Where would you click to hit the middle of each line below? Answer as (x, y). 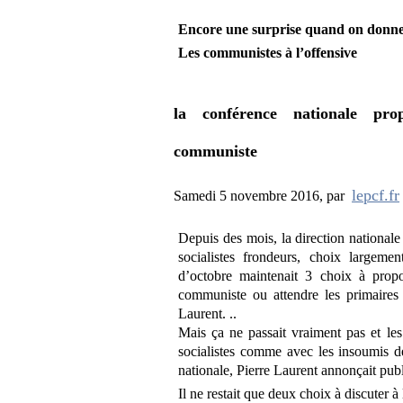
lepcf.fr (376, 195)
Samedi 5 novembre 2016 (247, 195)
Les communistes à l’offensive (268, 53)
